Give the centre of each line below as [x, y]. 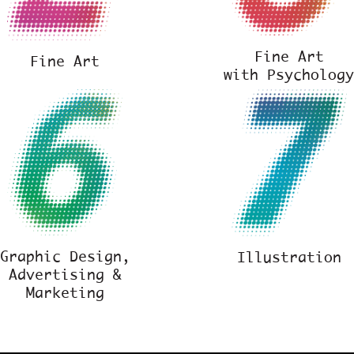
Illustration [289, 258]
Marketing [65, 292]
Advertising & [65, 274]
